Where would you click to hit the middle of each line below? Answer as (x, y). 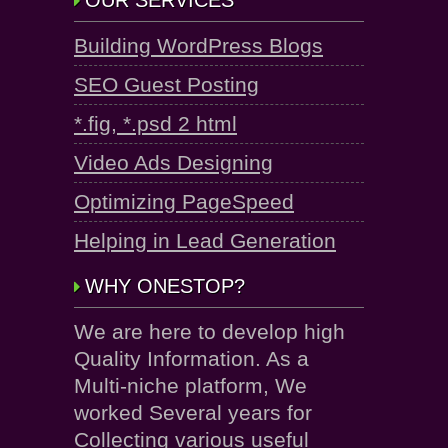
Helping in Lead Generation (205, 241)
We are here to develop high (209, 332)
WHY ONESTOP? (165, 286)
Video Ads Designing (173, 163)
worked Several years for (193, 413)
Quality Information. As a (191, 359)
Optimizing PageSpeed (184, 202)
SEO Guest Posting (166, 85)
